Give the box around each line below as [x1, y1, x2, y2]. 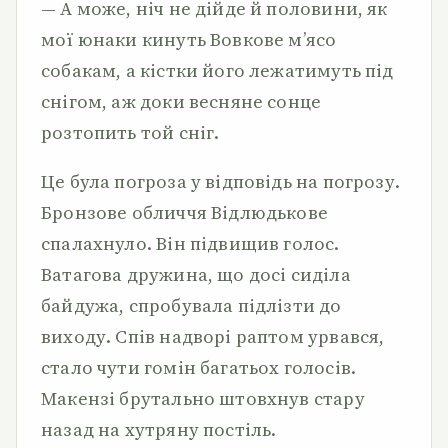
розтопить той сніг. [41, 120, 220, 145]
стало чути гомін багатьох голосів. [41, 355, 357, 380]
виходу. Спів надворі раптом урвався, [41, 324, 385, 349]
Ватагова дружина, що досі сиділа [41, 262, 351, 287]
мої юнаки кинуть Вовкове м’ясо [41, 27, 337, 52]
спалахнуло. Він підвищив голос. [41, 231, 340, 256]
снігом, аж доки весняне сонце [41, 89, 322, 114]
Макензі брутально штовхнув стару [41, 386, 365, 411]
